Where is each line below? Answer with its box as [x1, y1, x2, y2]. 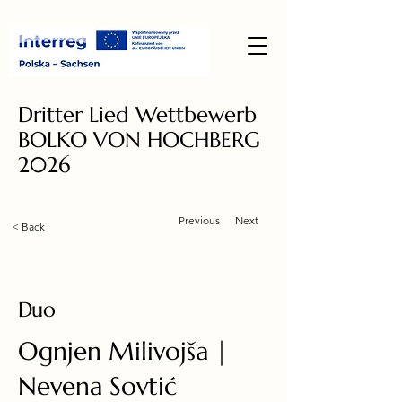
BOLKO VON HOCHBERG [18, 127, 260, 153]
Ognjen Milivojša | [18, 336, 228, 367]
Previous [179, 214, 220, 227]
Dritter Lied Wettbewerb [18, 101, 257, 128]
